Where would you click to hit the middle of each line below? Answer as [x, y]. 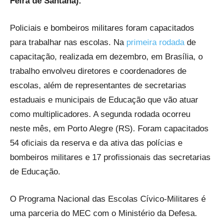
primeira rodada [155, 42]
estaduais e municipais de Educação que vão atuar [104, 100]
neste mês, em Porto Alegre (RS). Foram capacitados [109, 128]
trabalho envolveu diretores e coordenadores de [98, 71]
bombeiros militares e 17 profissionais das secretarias [110, 157]
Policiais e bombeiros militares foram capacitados [102, 28]
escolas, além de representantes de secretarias [98, 85]
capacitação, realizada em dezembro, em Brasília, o [106, 56]
